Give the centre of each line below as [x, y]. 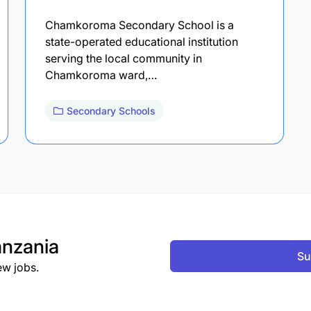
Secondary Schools [111, 110]
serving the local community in [124, 58]
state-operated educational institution [142, 41]
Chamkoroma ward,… [101, 75]
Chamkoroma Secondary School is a [140, 25]
